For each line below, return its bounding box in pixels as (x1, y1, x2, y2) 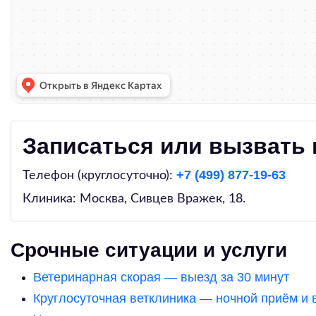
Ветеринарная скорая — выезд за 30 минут (33, 270, 289, 284)
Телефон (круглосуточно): (23, 169, 176, 182)
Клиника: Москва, (23, 193, 130, 205)
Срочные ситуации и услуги (11, 239, 287, 261)
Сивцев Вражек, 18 (130, 193, 243, 205)
